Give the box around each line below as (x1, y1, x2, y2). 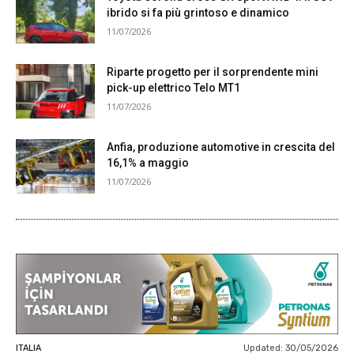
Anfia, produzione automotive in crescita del (107, 140, 335, 153)
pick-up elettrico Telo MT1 (107, 81, 240, 95)
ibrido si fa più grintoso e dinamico (107, 6, 289, 20)
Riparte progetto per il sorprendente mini (107, 66, 318, 79)
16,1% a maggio (107, 156, 189, 169)
